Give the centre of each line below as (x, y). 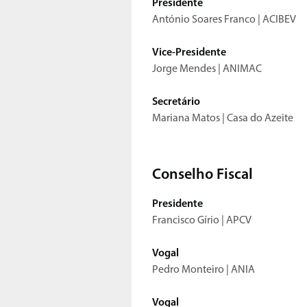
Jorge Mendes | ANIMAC (208, 70)
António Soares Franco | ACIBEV (224, 20)
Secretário (176, 102)
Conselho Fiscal (202, 175)
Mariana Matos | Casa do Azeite (224, 119)
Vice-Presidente (189, 53)
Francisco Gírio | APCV (202, 221)
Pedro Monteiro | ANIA (205, 270)
